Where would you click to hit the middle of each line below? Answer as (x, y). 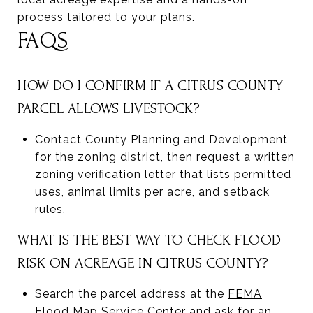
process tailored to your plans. (106, 17)
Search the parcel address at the (131, 293)
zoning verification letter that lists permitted (163, 174)
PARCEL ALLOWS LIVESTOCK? (109, 108)
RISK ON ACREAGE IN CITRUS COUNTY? (143, 263)
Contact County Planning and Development (161, 139)
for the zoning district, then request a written (165, 156)
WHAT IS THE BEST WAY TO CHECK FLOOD (150, 240)
